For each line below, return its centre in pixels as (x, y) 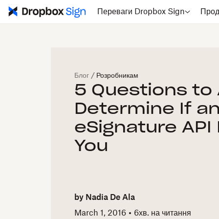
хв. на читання (165, 213)
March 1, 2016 (100, 213)
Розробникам (117, 76)
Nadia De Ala (110, 198)
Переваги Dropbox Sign (141, 12)
